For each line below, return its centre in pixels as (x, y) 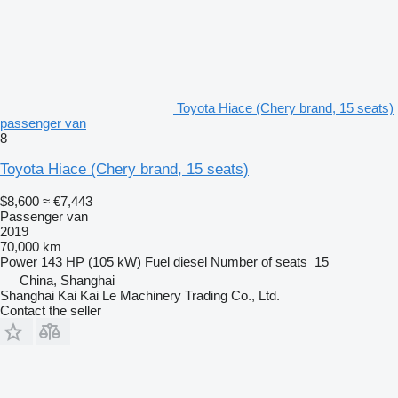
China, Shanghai (67, 280)
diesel (190, 261)
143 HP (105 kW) (91, 261)
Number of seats (259, 261)
